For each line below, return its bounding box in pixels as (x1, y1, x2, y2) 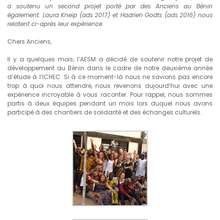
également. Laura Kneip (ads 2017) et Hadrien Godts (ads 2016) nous (7, 11, 213, 20)
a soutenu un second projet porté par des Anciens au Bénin (7, 2, 213, 11)
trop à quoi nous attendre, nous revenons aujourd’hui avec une (7, 82, 213, 90)
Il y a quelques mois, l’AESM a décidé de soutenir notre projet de (7, 55, 213, 64)
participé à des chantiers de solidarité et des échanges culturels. (7, 108, 202, 117)
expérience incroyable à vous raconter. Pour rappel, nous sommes (7, 90, 213, 99)
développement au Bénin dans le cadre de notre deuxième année (7, 64, 213, 73)
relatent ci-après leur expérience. (7, 20, 104, 28)
